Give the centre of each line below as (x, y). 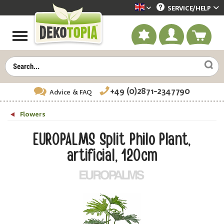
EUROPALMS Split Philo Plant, (112, 139)
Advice (60, 92)
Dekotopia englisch (178, 10)
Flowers (32, 114)
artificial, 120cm (112, 155)
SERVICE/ (181, 8)
